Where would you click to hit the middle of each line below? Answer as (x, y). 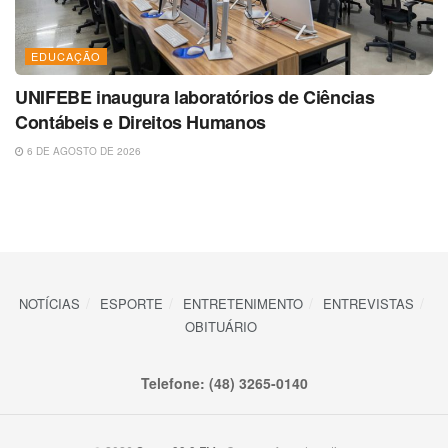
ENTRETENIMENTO (242, 304)
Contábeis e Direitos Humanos (140, 122)
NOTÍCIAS (49, 304)
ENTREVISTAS (368, 304)
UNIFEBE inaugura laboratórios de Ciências (195, 97)
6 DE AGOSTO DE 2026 (82, 151)
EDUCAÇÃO (66, 56)
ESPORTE (131, 304)
